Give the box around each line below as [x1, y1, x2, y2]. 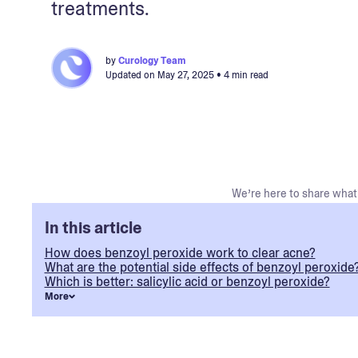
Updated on [105, 69, 157, 82]
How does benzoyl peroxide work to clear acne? [44, 245, 316, 261]
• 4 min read [214, 69, 268, 82]
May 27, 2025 [157, 69, 214, 82]
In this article [44, 217, 141, 238]
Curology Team [118, 54, 185, 67]
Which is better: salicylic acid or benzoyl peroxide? [44, 273, 330, 290]
